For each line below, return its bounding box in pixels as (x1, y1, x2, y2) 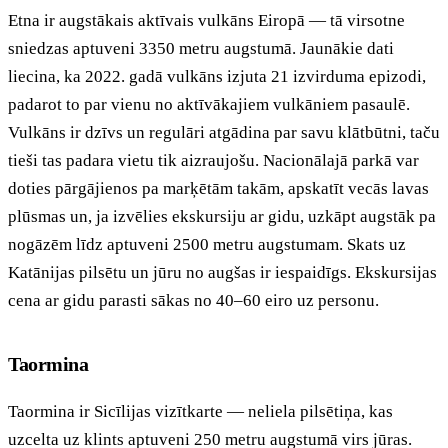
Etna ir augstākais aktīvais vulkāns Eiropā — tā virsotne (8, 10, 405, 30)
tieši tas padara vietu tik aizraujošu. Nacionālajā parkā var (8, 150, 419, 170)
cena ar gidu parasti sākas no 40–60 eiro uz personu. (8, 290, 379, 310)
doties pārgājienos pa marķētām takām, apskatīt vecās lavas (8, 178, 429, 198)
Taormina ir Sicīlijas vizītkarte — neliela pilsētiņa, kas (8, 401, 393, 421)
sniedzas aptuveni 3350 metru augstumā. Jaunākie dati (8, 38, 394, 58)
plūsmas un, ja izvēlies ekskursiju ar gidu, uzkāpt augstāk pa (8, 206, 436, 226)
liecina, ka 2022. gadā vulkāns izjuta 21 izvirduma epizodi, (8, 66, 426, 86)
